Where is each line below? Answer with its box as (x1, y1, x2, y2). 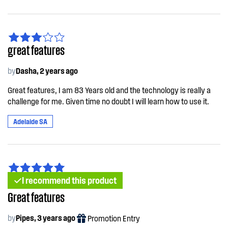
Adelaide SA (13, 117, 47, 126)
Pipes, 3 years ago (16, 213, 75, 222)
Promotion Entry (88, 213, 140, 223)
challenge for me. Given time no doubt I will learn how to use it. (8, 96, 209, 106)
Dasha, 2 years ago (16, 66, 78, 75)
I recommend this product (22, 175, 117, 186)
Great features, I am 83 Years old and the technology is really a (8, 85, 211, 95)
